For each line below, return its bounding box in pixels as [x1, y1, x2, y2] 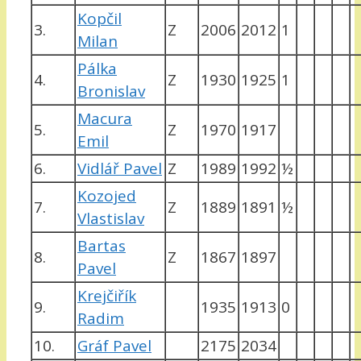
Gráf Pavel [77, 335, 151, 357]
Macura [77, 108, 132, 130]
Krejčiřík [77, 285, 136, 307]
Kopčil [77, 8, 122, 30]
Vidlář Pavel [77, 158, 162, 180]
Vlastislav [77, 208, 144, 230]
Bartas [77, 235, 126, 257]
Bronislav [77, 81, 145, 102]
